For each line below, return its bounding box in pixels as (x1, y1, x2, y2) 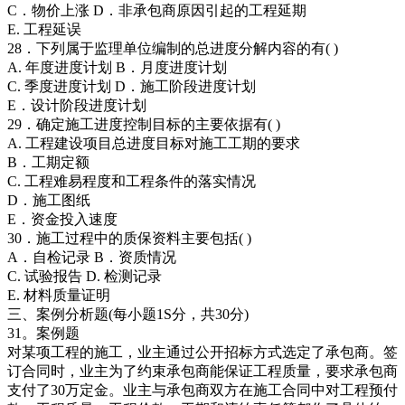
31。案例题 (7, 325, 80, 342)
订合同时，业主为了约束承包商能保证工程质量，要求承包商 (7, 363, 398, 380)
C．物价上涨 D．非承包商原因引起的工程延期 (7, 3, 306, 19)
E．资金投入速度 (7, 212, 118, 228)
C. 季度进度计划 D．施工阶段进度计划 (7, 79, 256, 95)
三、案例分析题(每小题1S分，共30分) (7, 306, 249, 323)
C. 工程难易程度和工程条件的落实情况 (7, 174, 256, 190)
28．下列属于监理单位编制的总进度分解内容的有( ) (7, 41, 338, 57)
